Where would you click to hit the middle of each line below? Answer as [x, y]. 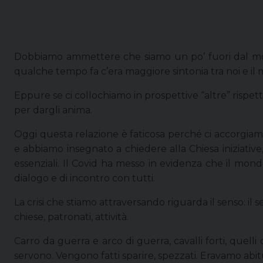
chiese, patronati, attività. [71, 217]
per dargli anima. [53, 110]
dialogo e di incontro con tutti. [85, 178]
